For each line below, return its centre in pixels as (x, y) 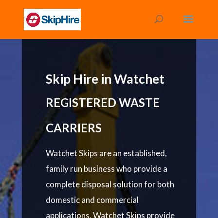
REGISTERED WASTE (102, 102)
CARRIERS (73, 128)
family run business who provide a (106, 169)
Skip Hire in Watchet (105, 79)
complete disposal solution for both (110, 184)
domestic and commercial (92, 200)
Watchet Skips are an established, (106, 153)
